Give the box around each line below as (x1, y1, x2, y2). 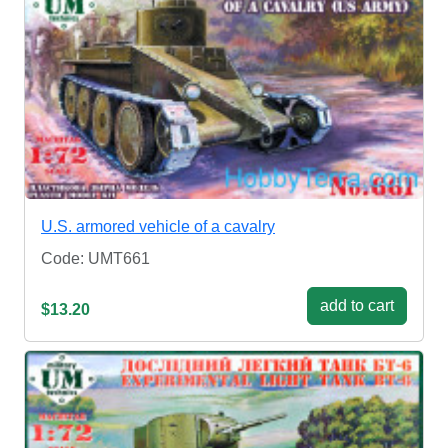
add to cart (320, 296, 394, 314)
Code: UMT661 (41, 249, 150, 267)
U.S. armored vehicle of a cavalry (41, 217, 275, 235)
